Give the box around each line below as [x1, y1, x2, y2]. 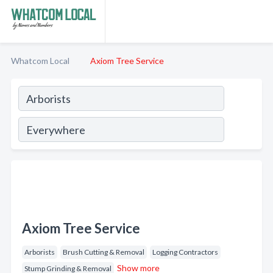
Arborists [24, 247, 55, 257]
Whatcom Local [11, 55, 69, 66]
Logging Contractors [152, 247, 218, 257]
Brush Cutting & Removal [63, 247, 144, 257]
